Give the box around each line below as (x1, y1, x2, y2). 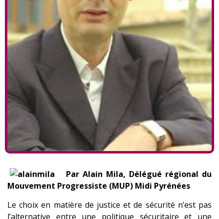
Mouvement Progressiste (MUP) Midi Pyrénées (7, 180, 190, 192)
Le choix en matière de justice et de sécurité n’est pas (7, 199, 212, 210)
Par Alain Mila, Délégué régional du (66, 169, 212, 180)
